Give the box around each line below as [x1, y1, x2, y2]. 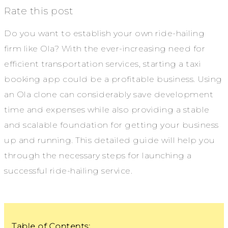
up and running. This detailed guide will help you [4, 135, 215, 145]
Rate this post [4, 4, 73, 17]
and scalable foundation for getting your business [4, 120, 219, 130]
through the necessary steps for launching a [4, 150, 192, 160]
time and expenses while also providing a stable [4, 104, 210, 115]
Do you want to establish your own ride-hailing [4, 28, 205, 38]
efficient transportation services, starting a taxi [4, 59, 201, 69]
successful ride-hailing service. [4, 165, 132, 176]
